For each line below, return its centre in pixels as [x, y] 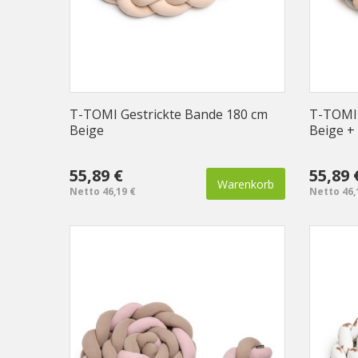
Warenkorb [246, 184]
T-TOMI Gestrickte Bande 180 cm [169, 114]
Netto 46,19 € [103, 191]
